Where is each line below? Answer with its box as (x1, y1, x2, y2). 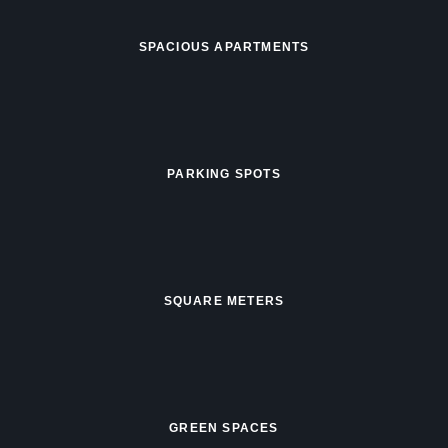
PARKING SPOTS (167, 167, 281, 181)
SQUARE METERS (163, 294, 285, 308)
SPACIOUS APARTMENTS (138, 40, 310, 54)
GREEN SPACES (169, 421, 279, 435)
